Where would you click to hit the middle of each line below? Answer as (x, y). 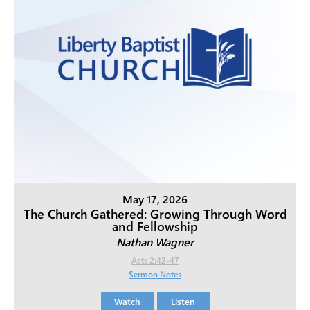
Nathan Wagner (155, 242)
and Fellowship (155, 227)
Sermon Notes (155, 274)
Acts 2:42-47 (155, 261)
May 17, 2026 (155, 199)
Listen (183, 302)
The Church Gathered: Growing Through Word (155, 214)
